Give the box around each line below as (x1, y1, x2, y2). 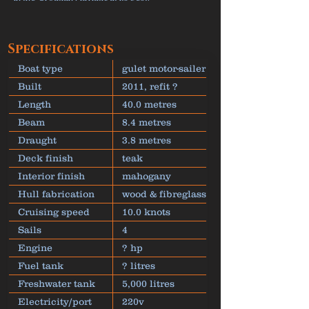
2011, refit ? (122, 81, 178, 92)
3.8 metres (122, 134, 171, 146)
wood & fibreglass (122, 188, 206, 199)
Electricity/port (18, 296, 92, 307)
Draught (18, 134, 57, 146)
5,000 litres (122, 278, 175, 289)
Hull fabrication (18, 188, 94, 199)
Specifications (8, 41, 114, 58)
